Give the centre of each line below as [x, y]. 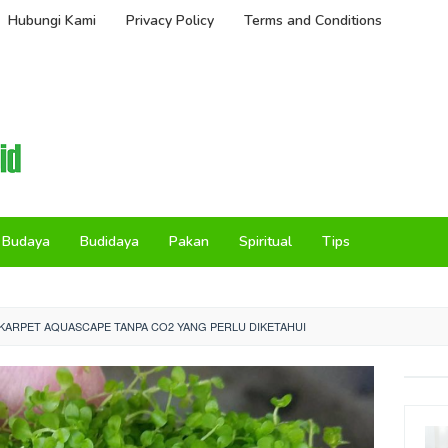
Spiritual [265, 241]
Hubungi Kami [52, 20]
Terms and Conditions [313, 20]
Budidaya [109, 241]
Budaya [26, 241]
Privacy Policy [170, 20]
